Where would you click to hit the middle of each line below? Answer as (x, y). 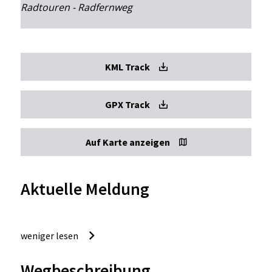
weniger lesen (49, 235)
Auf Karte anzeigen (127, 142)
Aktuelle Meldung (85, 189)
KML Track (127, 66)
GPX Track (127, 104)
